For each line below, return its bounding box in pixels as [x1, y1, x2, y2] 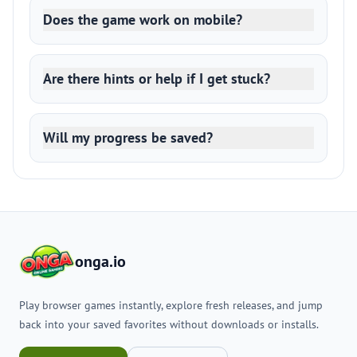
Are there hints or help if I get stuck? [43, 69, 270, 88]
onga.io [74, 251, 126, 272]
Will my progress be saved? [43, 128, 213, 147]
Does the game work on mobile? [43, 10, 242, 29]
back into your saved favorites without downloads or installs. [19, 317, 319, 331]
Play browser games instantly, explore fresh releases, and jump [19, 298, 323, 312]
